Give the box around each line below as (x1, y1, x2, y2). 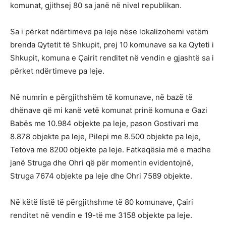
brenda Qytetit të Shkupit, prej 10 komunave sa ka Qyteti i (10, 39, 214, 49)
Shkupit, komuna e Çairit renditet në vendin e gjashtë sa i (10, 52, 214, 63)
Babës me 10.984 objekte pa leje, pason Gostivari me (10, 118, 199, 128)
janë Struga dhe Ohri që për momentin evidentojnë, (10, 157, 193, 167)
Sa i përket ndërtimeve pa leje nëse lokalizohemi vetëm (10, 26, 208, 36)
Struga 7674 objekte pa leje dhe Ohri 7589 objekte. (10, 171, 192, 181)
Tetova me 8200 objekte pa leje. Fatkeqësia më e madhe (10, 144, 211, 154)
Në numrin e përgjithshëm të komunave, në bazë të (10, 92, 193, 102)
